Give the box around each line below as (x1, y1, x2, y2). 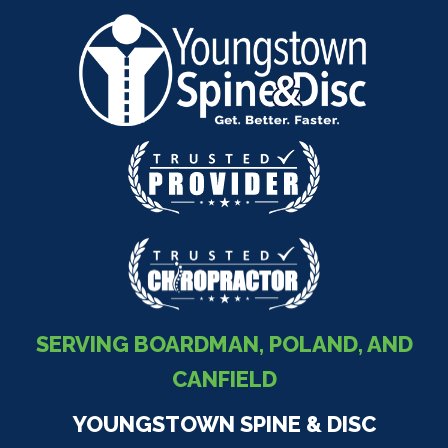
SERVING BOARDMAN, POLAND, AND (35, 331, 413, 358)
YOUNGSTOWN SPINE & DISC (72, 411, 376, 438)
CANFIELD (171, 366, 277, 393)
